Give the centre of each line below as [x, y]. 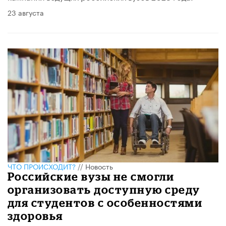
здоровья [35, 216]
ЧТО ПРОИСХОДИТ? [42, 166]
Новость [99, 166]
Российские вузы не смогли [91, 177]
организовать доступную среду [104, 190]
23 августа [26, 12]
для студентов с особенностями [105, 203]
